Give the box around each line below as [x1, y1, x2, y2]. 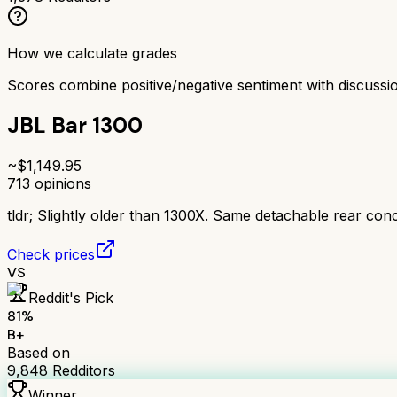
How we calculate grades [7, 43, 177, 62]
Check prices [7, 245, 95, 263]
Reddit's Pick [28, 288, 113, 307]
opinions [30, 174, 91, 192]
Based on [7, 343, 70, 362]
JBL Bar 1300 [7, 111, 143, 139]
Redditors [48, 361, 115, 379]
